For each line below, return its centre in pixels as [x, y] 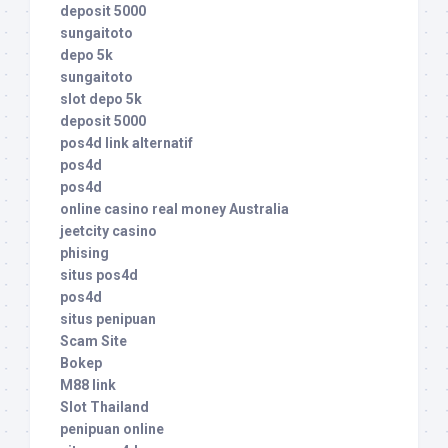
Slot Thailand [104, 407]
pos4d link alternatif [126, 143]
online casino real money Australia [174, 209]
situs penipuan [108, 319]
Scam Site [93, 341]
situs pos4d [99, 275]
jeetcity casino [108, 231]
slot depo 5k [101, 99]
